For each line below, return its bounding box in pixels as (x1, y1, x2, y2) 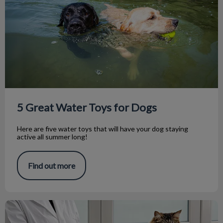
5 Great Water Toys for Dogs (17, 100, 157, 114)
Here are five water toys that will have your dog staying (17, 124, 188, 133)
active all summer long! (17, 132, 88, 141)
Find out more (28, 160, 75, 170)
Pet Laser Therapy (5, 200, 67, 210)
